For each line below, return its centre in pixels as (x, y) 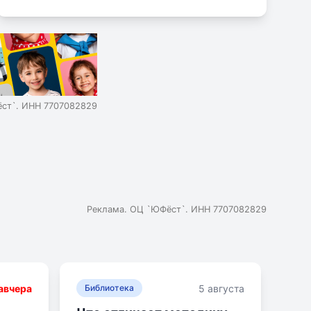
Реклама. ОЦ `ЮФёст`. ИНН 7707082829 (177, 209)
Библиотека (109, 288)
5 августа (221, 288)
